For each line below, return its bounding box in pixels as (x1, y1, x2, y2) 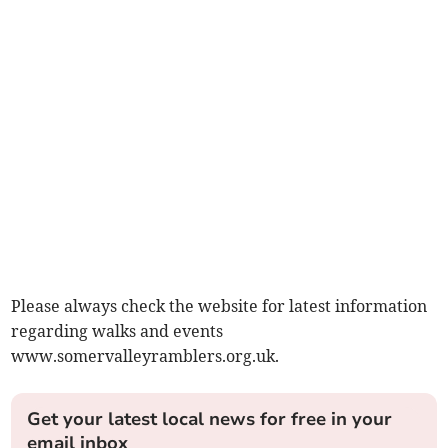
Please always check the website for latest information (11, 296, 428, 317)
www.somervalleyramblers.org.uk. (11, 346, 280, 367)
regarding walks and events (11, 321, 224, 342)
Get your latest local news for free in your (27, 407, 393, 432)
